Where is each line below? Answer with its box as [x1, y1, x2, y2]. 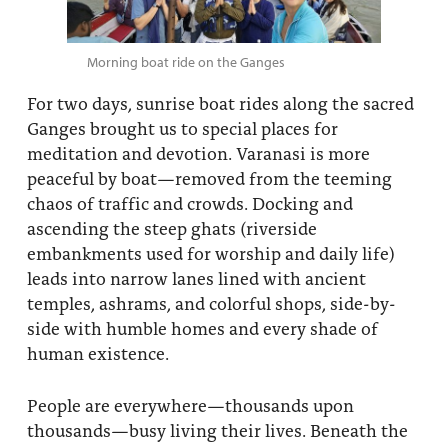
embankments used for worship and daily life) [26, 240, 395, 266]
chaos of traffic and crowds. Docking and [26, 190, 353, 216]
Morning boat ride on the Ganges [86, 53, 285, 72]
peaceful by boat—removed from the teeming [26, 165, 392, 191]
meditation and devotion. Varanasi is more [26, 140, 370, 166]
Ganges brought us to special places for [26, 115, 338, 141]
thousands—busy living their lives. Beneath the [26, 417, 408, 443]
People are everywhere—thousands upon [26, 392, 354, 418]
